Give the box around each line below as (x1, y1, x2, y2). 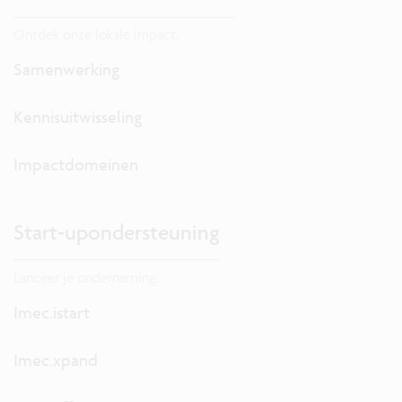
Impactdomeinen (13, 153, 138, 175)
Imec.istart (13, 301, 90, 324)
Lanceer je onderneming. (13, 267, 159, 286)
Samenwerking (13, 58, 119, 81)
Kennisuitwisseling (13, 106, 142, 128)
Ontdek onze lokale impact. (13, 24, 179, 43)
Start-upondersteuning (13, 219, 220, 246)
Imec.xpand (13, 349, 98, 371)
